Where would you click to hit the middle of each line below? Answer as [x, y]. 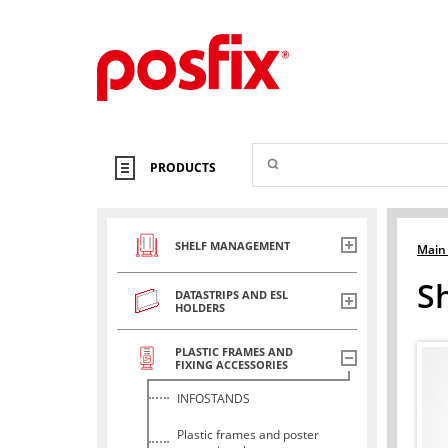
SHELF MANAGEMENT [232, 245]
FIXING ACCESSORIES [231, 365]
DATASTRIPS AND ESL [231, 295]
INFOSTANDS [213, 399]
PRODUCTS [183, 167]
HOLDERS [200, 308]
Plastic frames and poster [248, 435]
